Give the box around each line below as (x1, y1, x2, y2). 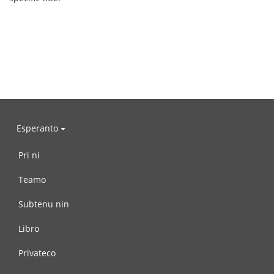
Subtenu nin (18, 198, 69, 210)
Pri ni (18, 149, 40, 161)
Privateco (18, 246, 56, 259)
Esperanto (17, 122, 61, 135)
